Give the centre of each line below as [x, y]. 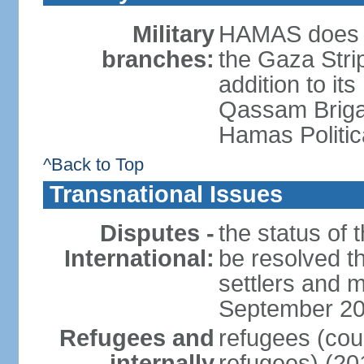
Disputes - [157, 233]
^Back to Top [93, 165]
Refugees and [136, 338]
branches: [158, 59]
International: [139, 258]
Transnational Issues [166, 194]
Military [173, 34]
